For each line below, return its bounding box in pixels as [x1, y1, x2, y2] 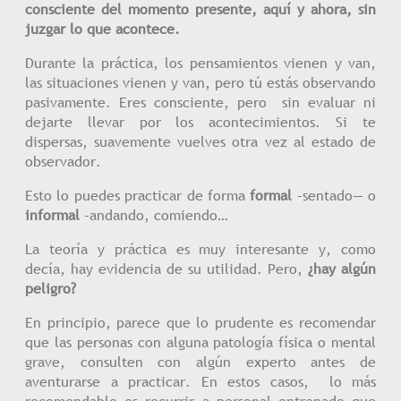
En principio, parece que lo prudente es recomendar [25, 312, 376, 332]
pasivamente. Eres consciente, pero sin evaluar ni [25, 92, 376, 112]
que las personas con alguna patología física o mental [25, 332, 376, 352]
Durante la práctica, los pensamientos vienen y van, [25, 53, 376, 73]
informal [25, 205, 80, 225]
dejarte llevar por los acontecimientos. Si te [25, 112, 376, 132]
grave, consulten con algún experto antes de [25, 352, 376, 371]
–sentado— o [292, 185, 376, 205]
